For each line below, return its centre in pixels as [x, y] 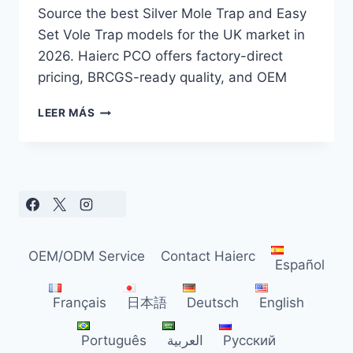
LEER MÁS [67, 113]
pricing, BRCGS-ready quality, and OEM [162, 78]
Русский [250, 340]
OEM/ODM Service [86, 256]
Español [300, 264]
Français [80, 302]
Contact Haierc [208, 256]
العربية [185, 340]
